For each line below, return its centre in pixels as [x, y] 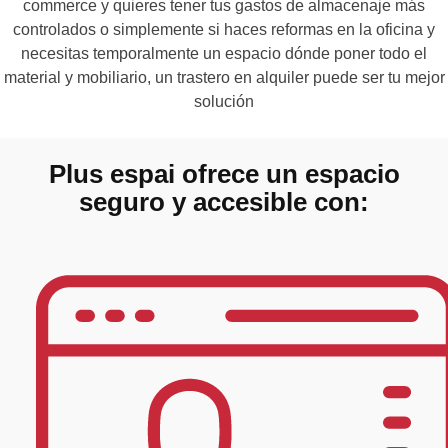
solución [224, 101]
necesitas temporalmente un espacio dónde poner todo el [224, 53]
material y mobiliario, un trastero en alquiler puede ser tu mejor [224, 77]
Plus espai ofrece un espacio [224, 173]
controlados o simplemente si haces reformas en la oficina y [224, 29]
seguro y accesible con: [224, 201]
